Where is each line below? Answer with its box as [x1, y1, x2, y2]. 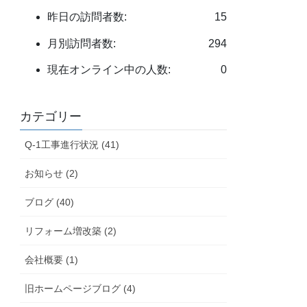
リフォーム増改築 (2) [25, 225, 117, 236]
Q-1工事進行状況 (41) [25, 138, 120, 150]
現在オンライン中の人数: [47, 64, 171, 76]
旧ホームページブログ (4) [25, 282, 136, 294]
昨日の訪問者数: [47, 10, 127, 23]
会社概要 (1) [25, 254, 79, 265]
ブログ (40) [25, 196, 75, 208]
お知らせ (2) [25, 167, 79, 179]
